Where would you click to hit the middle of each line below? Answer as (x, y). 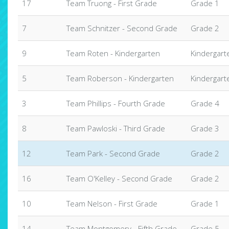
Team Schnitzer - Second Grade (122, 28)
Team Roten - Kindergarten (113, 53)
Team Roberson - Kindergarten (120, 78)
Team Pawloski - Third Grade (116, 128)
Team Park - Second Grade (113, 153)
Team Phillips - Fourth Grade (116, 103)
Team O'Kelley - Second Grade (119, 178)
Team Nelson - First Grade (112, 203)
